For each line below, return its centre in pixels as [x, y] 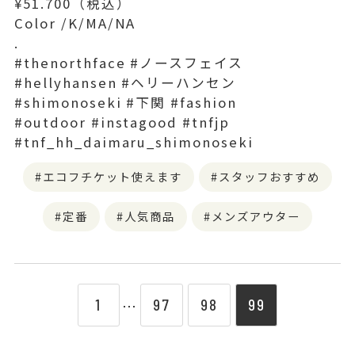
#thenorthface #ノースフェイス [129, 62]
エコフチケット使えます [113, 176]
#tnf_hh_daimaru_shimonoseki [134, 141]
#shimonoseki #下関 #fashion [126, 102]
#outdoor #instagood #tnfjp [122, 122]
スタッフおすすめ [269, 176]
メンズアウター [256, 216]
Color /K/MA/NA [75, 23]
